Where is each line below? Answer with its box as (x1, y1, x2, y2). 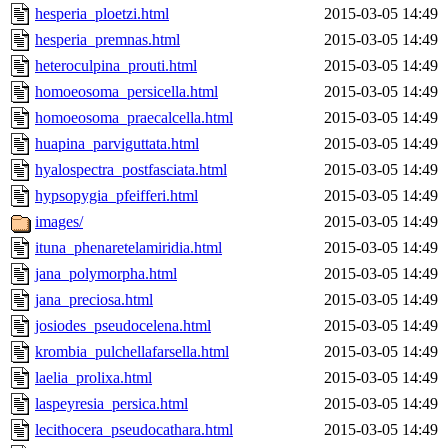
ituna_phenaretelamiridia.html (35, 239, 222, 257)
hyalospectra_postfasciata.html (35, 161, 227, 179)
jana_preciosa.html (35, 291, 153, 309)
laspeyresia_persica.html (35, 395, 188, 413)
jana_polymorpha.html (35, 265, 177, 283)
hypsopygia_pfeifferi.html (35, 187, 198, 205)
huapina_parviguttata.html (35, 135, 199, 153)
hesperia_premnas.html (35, 31, 180, 49)
